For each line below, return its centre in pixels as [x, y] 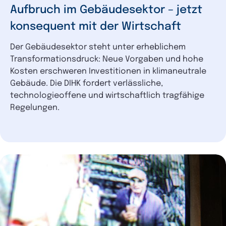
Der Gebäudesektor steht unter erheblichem [98, 47]
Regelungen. [35, 108]
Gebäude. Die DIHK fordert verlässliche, [87, 84]
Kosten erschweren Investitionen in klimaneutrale [108, 72]
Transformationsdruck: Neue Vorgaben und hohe [107, 60]
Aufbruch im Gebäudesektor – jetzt [106, 10]
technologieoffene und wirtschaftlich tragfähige [107, 96]
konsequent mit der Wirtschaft [96, 27]
